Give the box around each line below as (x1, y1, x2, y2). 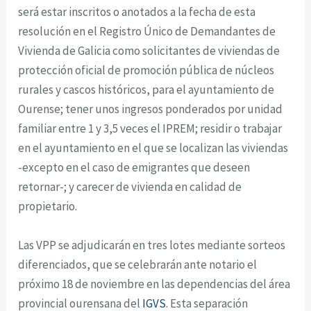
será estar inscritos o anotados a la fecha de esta (18, 4, 256, 20)
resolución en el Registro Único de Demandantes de (18, 24, 276, 40)
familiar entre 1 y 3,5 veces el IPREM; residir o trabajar (18, 121, 283, 137)
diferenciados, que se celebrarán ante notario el (18, 256, 258, 272)
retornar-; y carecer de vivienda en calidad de (18, 179, 242, 195)
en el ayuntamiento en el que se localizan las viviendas (18, 140, 289, 156)
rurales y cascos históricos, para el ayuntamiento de (18, 82, 275, 98)
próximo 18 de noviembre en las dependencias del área (18, 276, 291, 292)
